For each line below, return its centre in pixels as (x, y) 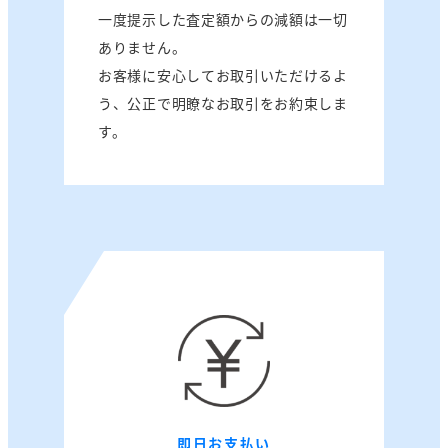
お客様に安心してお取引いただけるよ (223, 75)
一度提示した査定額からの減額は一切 (223, 19)
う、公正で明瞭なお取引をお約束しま (223, 103)
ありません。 (142, 47)
